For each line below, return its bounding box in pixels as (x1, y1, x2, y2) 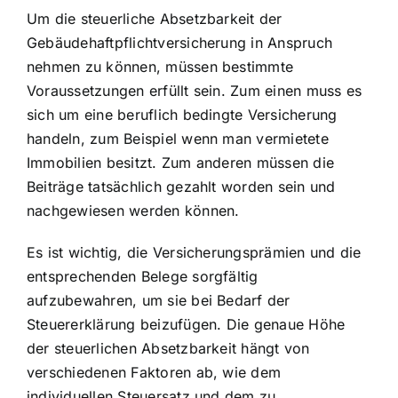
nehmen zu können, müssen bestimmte (27, 57, 294, 76)
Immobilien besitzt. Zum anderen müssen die (27, 153, 335, 171)
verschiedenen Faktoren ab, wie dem (27, 362, 282, 381)
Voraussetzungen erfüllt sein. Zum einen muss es (27, 81, 362, 99)
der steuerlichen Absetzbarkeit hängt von (27, 338, 310, 357)
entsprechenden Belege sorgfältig (27, 267, 259, 285)
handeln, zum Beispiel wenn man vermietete (27, 129, 329, 147)
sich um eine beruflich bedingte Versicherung (27, 105, 338, 123)
